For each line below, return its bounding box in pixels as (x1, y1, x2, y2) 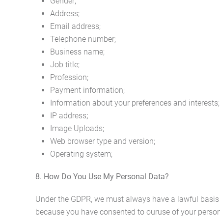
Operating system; (50, 149, 112, 159)
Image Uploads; (50, 124, 104, 133)
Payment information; (50, 85, 125, 95)
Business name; (50, 47, 105, 56)
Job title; (50, 60, 80, 69)
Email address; (50, 22, 101, 31)
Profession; (50, 73, 88, 82)
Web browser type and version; (50, 137, 155, 146)
